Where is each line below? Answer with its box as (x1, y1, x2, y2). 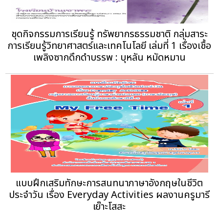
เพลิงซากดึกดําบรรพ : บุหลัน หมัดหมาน (33, 50, 186, 65)
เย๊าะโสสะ (93, 199, 126, 214)
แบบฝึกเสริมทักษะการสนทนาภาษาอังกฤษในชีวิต (16, 175, 203, 191)
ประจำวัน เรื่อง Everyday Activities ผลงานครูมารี (9, 187, 210, 202)
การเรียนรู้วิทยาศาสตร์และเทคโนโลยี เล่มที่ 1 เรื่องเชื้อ (7, 38, 212, 53)
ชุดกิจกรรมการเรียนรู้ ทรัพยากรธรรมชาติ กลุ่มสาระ (11, 26, 208, 42)
